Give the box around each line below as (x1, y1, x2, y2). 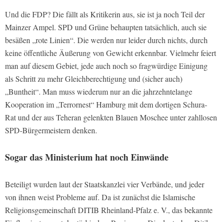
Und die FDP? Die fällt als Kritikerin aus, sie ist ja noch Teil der (5, 9, 205, 20)
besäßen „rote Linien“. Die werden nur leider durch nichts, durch (5, 35, 208, 46)
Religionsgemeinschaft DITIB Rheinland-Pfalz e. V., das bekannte (5, 205, 213, 216)
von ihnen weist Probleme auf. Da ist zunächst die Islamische (5, 192, 195, 203)
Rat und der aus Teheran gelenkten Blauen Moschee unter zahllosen (5, 112, 217, 123)
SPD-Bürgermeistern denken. (5, 125, 97, 136)
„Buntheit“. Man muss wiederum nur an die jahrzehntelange (5, 86, 192, 97)
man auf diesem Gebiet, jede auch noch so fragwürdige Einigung (5, 60, 208, 71)
